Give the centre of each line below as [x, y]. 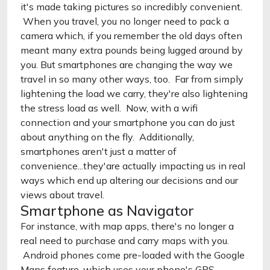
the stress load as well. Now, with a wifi [109, 108]
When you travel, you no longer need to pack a [125, 21]
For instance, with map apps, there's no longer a [127, 226]
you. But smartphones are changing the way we [127, 64]
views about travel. [62, 195]
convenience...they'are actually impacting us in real [133, 166]
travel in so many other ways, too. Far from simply [132, 79]
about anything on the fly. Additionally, [107, 137]
